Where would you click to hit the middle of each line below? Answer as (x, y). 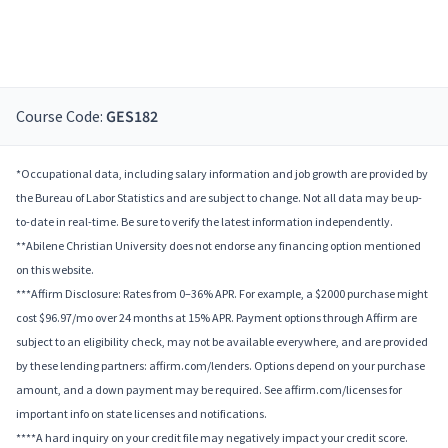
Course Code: (61, 116)
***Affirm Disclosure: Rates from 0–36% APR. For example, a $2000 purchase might (222, 294)
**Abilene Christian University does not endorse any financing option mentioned (218, 246)
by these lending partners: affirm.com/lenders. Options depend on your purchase (220, 366)
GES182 (132, 117)
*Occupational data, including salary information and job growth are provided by (222, 174)
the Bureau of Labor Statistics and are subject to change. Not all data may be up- (219, 198)
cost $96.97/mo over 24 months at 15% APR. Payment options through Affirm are (216, 318)
